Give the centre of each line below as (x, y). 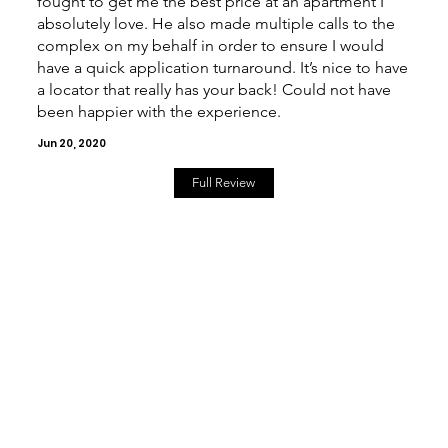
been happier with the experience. (158, 112)
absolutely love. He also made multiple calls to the (215, 24)
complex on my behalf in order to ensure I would (210, 46)
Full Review (224, 182)
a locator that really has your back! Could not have (213, 90)
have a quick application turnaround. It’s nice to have (222, 68)
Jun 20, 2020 (71, 143)
